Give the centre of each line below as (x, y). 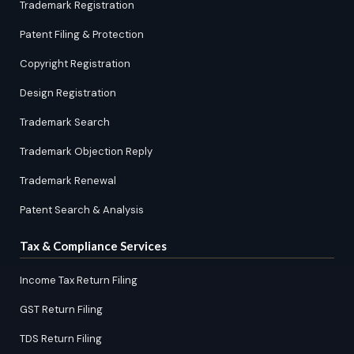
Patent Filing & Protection (82, 34)
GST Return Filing (61, 309)
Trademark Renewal (68, 181)
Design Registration (68, 93)
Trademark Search (65, 122)
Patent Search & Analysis (82, 210)
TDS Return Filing (61, 339)
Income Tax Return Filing (79, 280)
